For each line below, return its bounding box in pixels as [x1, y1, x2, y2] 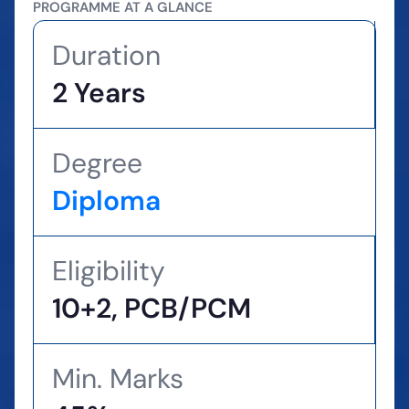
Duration [52, 37, 161, 73]
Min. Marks [52, 361, 184, 396]
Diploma [52, 183, 161, 218]
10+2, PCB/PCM [52, 290, 251, 326]
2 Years [52, 75, 146, 110]
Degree [52, 145, 142, 181]
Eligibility [52, 253, 165, 288]
